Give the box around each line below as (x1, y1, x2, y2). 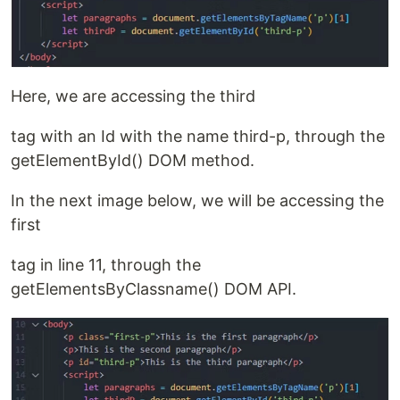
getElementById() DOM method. (11, 151, 254, 171)
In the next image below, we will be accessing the (11, 191, 384, 211)
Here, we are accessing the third (11, 87, 255, 106)
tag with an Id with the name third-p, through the (11, 127, 385, 146)
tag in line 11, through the (11, 255, 201, 275)
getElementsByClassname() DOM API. (11, 279, 296, 299)
